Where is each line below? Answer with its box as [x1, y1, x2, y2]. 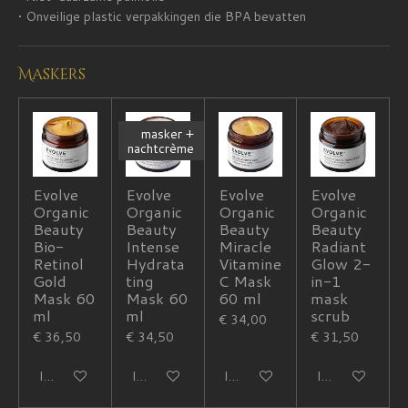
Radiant [311, 236, 367, 258]
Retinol [33, 253, 84, 275]
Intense [125, 236, 179, 258]
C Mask [218, 270, 271, 292]
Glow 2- [311, 253, 372, 275]
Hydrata [125, 253, 185, 275]
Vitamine [218, 253, 281, 275]
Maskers [18, 65, 86, 86]
